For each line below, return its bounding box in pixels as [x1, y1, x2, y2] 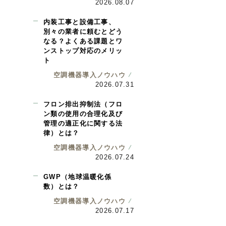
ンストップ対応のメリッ [43, 47, 123, 54]
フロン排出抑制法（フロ [43, 100, 123, 108]
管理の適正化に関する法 [43, 120, 123, 127]
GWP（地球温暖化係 [43, 173, 111, 181]
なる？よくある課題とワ [43, 37, 123, 45]
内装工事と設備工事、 [43, 18, 116, 26]
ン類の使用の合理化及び [43, 110, 123, 118]
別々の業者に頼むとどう [43, 28, 123, 35]
